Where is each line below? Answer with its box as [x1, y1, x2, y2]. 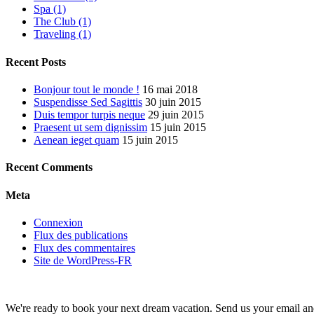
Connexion [34, 216, 83, 228]
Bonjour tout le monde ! [34, 83, 139, 96]
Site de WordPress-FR [34, 254, 132, 266]
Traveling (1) [34, 28, 91, 41]
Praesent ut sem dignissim [34, 121, 147, 134]
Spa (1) [34, 3, 66, 15]
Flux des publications [34, 228, 128, 241]
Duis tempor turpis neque [34, 109, 145, 121]
